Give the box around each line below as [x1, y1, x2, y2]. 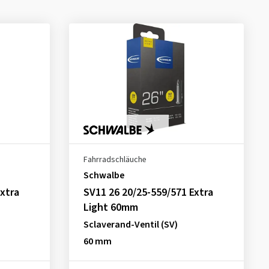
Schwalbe [83, 169, 124, 182]
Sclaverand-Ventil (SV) [83, 218, 178, 231]
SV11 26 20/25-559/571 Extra [83, 185, 213, 200]
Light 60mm [83, 200, 138, 215]
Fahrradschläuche [83, 154, 147, 166]
